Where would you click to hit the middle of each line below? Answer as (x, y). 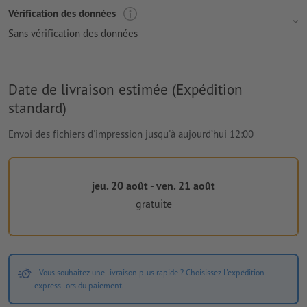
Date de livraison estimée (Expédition (125, 89)
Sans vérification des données (73, 33)
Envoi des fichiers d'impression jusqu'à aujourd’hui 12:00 (131, 134)
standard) (37, 107)
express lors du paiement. (79, 285)
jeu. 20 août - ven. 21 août (153, 185)
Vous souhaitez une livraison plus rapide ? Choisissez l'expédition (151, 272)
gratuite (153, 204)
